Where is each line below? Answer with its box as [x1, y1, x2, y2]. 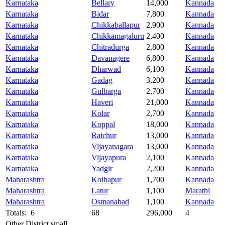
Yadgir [91, 164, 113, 173]
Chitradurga [91, 43, 129, 52]
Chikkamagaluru [91, 32, 144, 41]
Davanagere [91, 54, 130, 63]
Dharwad [91, 65, 121, 74]
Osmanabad [91, 197, 129, 206]
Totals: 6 [6, 208, 35, 217]
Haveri [91, 98, 113, 107]
